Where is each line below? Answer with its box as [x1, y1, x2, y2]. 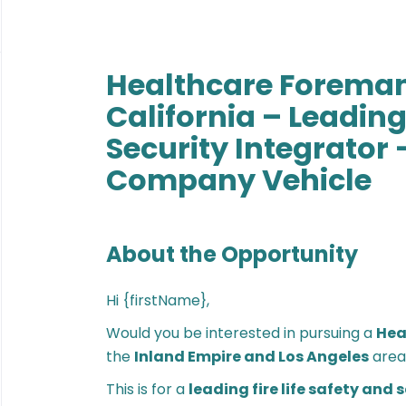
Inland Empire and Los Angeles [134, 346, 369, 367]
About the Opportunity [106, 239, 358, 269]
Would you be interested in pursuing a [106, 323, 376, 343]
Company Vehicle [106, 159, 372, 200]
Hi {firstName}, [106, 290, 209, 311]
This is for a [106, 379, 188, 400]
